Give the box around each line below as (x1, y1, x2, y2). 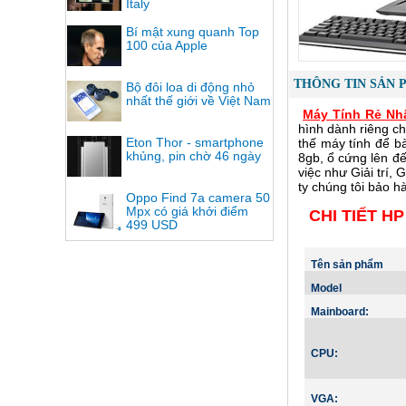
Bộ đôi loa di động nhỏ (126, 80, 255, 94)
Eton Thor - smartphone (126, 135, 264, 150)
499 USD (126, 217, 178, 232)
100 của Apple (126, 38, 208, 53)
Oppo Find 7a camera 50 (126, 190, 270, 205)
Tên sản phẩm (311, 258, 384, 271)
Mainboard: (311, 305, 370, 318)
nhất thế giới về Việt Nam (126, 93, 271, 108)
